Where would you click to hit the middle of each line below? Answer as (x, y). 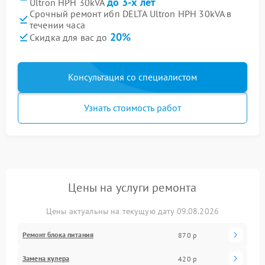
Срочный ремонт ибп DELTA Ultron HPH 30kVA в (131, 14)
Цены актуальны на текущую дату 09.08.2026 (132, 211)
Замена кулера (46, 258)
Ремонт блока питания (58, 235)
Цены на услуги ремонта (132, 188)
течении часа (57, 25)
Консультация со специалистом (132, 77)
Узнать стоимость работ (132, 108)
